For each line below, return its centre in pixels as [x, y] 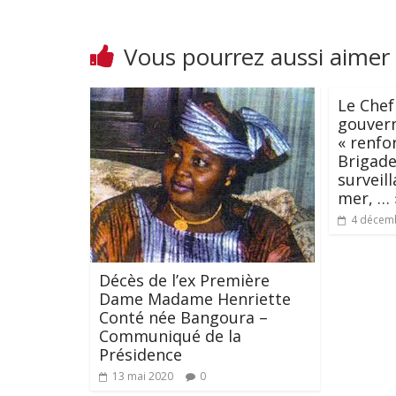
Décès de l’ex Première [184, 280]
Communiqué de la [170, 335]
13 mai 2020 [143, 376]
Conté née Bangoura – [183, 317]
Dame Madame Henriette [195, 298]
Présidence [141, 354]
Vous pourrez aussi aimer [257, 56]
